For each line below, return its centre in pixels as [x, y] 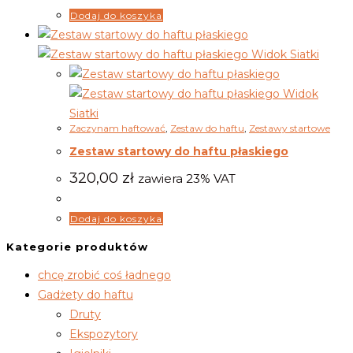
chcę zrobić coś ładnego [104, 275]
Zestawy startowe [290, 128]
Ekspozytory [104, 334]
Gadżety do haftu [85, 295]
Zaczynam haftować [117, 128]
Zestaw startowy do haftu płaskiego [179, 152]
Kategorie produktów [77, 247]
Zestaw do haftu [207, 128]
